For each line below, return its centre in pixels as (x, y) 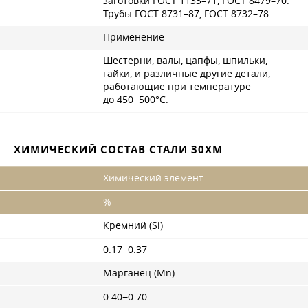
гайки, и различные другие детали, (187, 74)
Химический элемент (153, 178)
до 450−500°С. (136, 100)
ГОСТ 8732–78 (236, 14)
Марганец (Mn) (139, 273)
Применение (134, 37)
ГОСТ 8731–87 (167, 14)
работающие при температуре (177, 87)
